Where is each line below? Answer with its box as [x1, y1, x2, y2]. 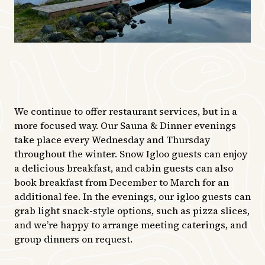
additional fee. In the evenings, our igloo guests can [14, 190, 251, 203]
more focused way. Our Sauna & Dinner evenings [14, 119, 236, 132]
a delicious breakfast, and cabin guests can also [14, 161, 233, 175]
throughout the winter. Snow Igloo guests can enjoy [14, 147, 247, 161]
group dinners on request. [14, 232, 132, 246]
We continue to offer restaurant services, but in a [14, 105, 237, 118]
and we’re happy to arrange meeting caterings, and [14, 218, 247, 232]
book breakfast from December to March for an [14, 176, 229, 189]
